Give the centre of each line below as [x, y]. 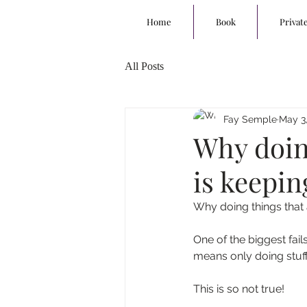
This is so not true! [242, 289]
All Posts [144, 66]
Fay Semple [250, 119]
